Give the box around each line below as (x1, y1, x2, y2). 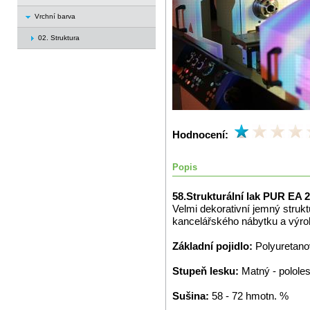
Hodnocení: (172, 129, 228, 140)
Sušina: (172, 290, 212, 302)
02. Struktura (38, 34, 80, 42)
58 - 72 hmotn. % (212, 290, 289, 302)
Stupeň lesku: (172, 265, 241, 277)
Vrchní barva (35, 12, 75, 20)
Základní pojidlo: (172, 240, 255, 252)
